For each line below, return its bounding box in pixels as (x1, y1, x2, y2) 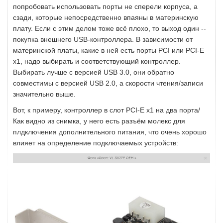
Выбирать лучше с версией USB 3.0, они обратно (13, 68, 174, 77)
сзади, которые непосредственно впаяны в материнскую (13, 13, 199, 22)
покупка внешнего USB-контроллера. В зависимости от (13, 35, 193, 44)
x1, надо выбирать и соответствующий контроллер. (13, 57, 181, 66)
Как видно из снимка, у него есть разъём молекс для (13, 117, 185, 125)
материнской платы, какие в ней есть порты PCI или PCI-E (13, 46, 204, 55)
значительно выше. (13, 90, 78, 99)
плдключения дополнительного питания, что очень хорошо (13, 128, 207, 136)
